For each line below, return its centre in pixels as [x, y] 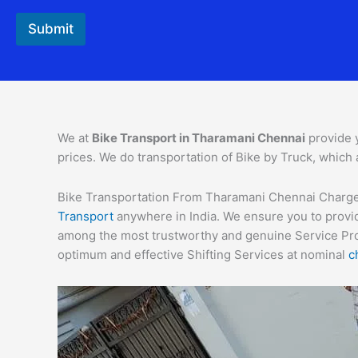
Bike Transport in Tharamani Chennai [199, 138]
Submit [51, 29]
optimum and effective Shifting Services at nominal [203, 255]
